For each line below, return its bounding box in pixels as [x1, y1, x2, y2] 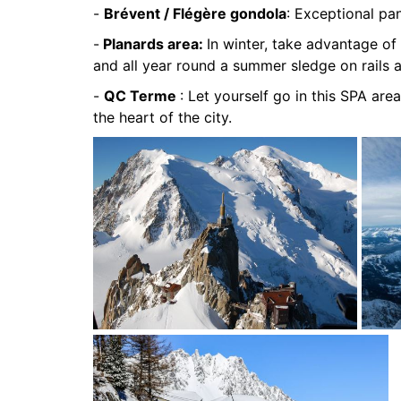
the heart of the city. [93, 108, 232, 126]
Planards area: [99, 35, 207, 53]
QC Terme [104, 87, 180, 105]
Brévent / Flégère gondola [104, 4, 286, 22]
